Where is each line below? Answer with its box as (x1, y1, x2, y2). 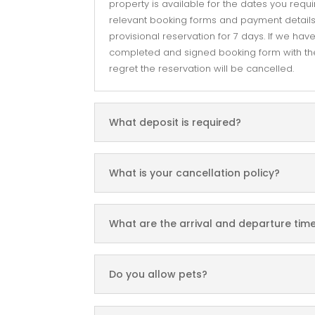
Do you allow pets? (109, 267, 208, 282)
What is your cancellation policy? (109, 166, 281, 181)
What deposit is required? (109, 115, 242, 130)
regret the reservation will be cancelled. (109, 61, 295, 75)
